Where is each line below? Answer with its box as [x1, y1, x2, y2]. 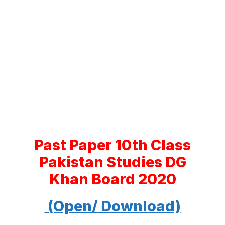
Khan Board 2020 [49, 170, 176, 188]
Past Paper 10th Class [34, 136, 191, 154]
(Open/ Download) [44, 197, 181, 215]
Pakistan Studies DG [39, 153, 186, 171]
